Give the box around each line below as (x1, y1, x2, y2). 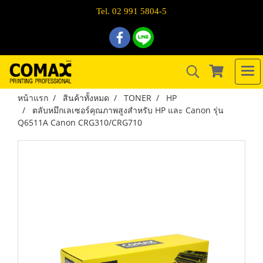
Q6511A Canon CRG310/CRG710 (18, 117, 142, 128)
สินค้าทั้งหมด (63, 92, 109, 103)
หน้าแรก (18, 92, 48, 103)
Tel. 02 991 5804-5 (96, 6, 167, 16)
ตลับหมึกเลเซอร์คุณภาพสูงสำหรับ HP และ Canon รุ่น (32, 104, 224, 116)
